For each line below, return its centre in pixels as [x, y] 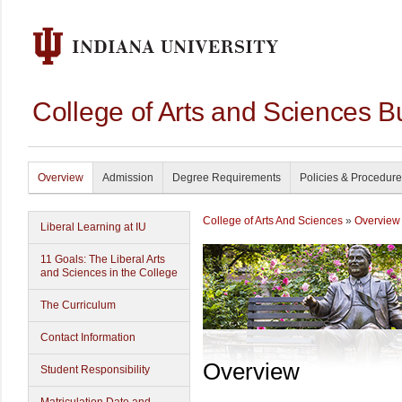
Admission [128, 178]
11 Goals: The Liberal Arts [103, 259]
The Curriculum [78, 305]
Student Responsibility [95, 370]
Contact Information [88, 337]
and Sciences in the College [109, 273]
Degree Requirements [227, 178]
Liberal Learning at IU [93, 227]
